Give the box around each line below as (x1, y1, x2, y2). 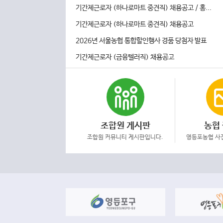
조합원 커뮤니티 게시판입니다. (87, 134, 163, 141)
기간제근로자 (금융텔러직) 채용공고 (76, 53, 174, 61)
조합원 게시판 (100, 121, 150, 131)
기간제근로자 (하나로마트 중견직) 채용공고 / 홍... (76, 4, 212, 12)
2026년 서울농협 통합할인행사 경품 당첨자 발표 (76, 37, 207, 45)
